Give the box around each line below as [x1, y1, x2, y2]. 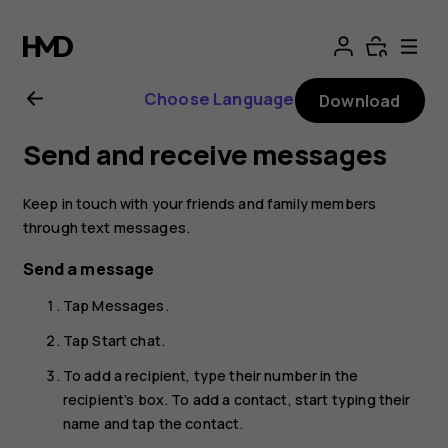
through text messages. [22, 217, 191, 237]
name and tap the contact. [62, 413, 244, 433]
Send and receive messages [22, 136, 388, 174]
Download [319, 89, 401, 112]
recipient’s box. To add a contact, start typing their [62, 389, 411, 409]
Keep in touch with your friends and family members [22, 193, 377, 213]
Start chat [92, 331, 161, 351]
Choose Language [143, 87, 295, 110]
